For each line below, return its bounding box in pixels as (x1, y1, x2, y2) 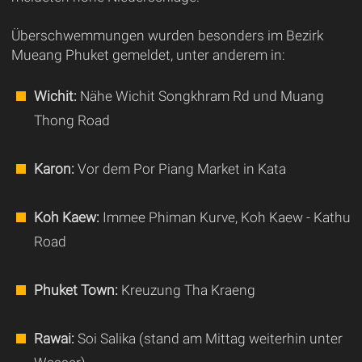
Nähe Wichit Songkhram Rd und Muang (76, 88, 324, 105)
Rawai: (33, 330, 74, 347)
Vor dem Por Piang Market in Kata (74, 161, 286, 178)
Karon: (33, 161, 74, 178)
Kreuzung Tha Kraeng (117, 282, 255, 299)
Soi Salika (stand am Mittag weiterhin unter (74, 330, 343, 347)
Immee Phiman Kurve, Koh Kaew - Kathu (99, 209, 351, 226)
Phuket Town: (33, 282, 118, 299)
